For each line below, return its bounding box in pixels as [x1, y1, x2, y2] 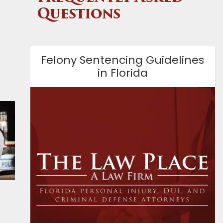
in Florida [97, 65, 148, 81]
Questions [37, 8, 120, 22]
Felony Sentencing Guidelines [41, 52, 205, 68]
